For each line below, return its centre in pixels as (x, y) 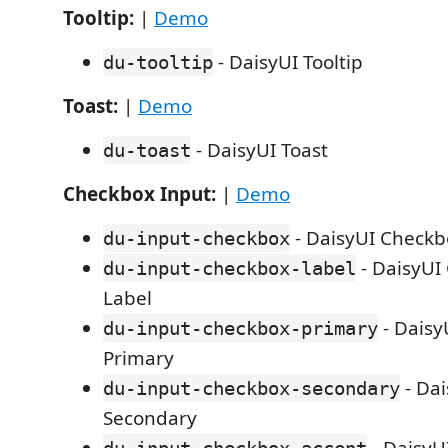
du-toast (147, 150)
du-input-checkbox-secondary (251, 388)
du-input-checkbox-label (229, 268)
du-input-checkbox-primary (240, 328)
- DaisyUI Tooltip (288, 62)
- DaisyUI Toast (259, 150)
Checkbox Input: (139, 194)
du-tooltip (158, 62)
